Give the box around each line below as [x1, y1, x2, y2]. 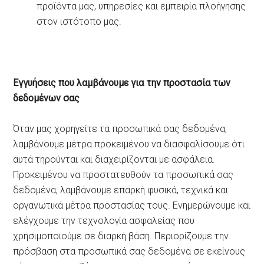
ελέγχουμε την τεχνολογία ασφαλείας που [13, 214, 195, 226]
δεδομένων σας [13, 92, 80, 104]
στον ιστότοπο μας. [37, 15, 122, 27]
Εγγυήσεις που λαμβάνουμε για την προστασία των [13, 77, 231, 88]
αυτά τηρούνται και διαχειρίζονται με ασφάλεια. [13, 153, 216, 165]
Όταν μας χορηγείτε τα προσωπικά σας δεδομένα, [13, 123, 227, 134]
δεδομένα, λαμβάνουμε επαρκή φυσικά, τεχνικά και [13, 184, 229, 196]
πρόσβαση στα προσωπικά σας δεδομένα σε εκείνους [13, 245, 246, 257]
